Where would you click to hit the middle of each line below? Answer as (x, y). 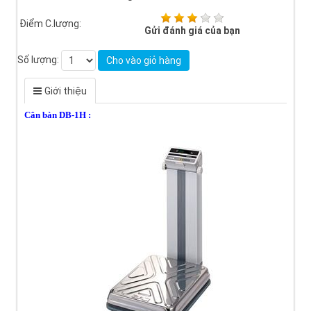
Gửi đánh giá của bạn (192, 31)
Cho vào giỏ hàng (144, 61)
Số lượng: (39, 60)
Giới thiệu (66, 91)
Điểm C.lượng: (50, 24)
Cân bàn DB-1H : (58, 115)
